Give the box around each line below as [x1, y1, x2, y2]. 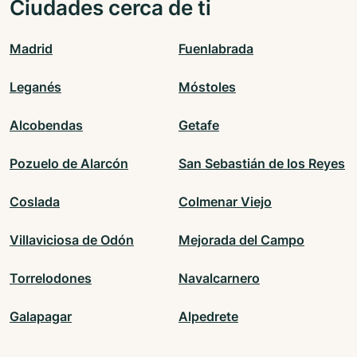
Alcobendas [10, 117, 83, 134]
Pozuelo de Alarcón [10, 155, 128, 172]
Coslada [10, 194, 60, 210]
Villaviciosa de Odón [10, 232, 134, 249]
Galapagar [10, 308, 72, 325]
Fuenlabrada [178, 41, 253, 57]
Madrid [10, 41, 53, 57]
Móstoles [178, 79, 236, 96]
